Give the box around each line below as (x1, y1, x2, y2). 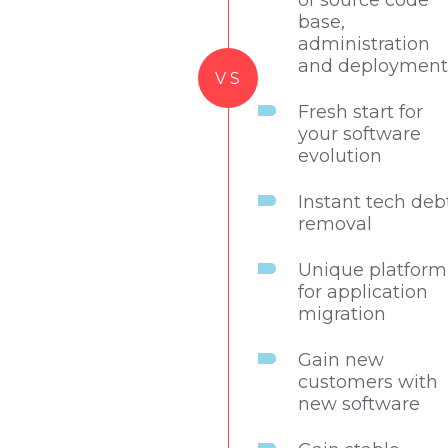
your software (298, 123, 421, 146)
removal (298, 213, 372, 236)
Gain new (298, 349, 384, 372)
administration (298, 33, 430, 56)
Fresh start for (298, 101, 423, 124)
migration (298, 303, 386, 326)
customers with (298, 371, 438, 394)
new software (298, 393, 420, 416)
